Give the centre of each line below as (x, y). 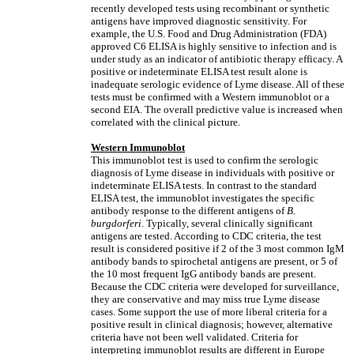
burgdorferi (116, 223)
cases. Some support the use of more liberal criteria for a (209, 312)
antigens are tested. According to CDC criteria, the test (206, 236)
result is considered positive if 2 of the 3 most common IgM (218, 249)
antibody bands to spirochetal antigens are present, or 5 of (214, 261)
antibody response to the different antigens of (189, 211)
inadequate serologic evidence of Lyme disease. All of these (218, 84)
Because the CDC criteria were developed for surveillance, (215, 286)
